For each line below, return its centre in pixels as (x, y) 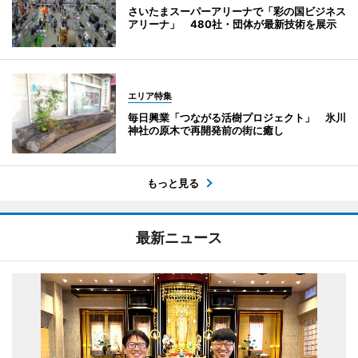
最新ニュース (179, 237)
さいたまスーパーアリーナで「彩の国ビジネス (237, 11)
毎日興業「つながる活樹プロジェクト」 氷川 (237, 117)
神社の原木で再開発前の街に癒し (206, 130)
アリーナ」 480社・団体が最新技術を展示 (232, 24)
